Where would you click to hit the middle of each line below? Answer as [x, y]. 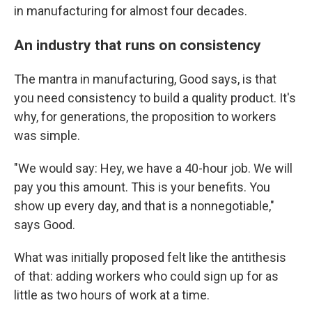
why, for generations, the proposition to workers [145, 116]
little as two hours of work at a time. [112, 295]
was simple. [47, 135]
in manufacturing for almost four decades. [131, 10]
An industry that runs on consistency [138, 45]
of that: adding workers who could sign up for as [146, 276]
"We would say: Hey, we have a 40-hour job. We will [153, 168]
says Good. [45, 224]
